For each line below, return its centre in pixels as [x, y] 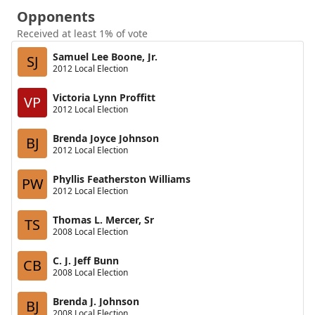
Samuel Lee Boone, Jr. [105, 56]
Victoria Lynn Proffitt [104, 97]
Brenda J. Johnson [96, 301]
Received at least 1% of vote [82, 33]
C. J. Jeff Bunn [86, 260]
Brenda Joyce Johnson [106, 138]
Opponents [56, 17]
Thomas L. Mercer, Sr [103, 219]
